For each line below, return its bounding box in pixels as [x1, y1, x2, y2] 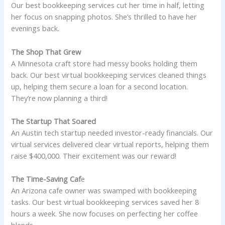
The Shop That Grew [11, 46, 81, 57]
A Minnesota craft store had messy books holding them [11, 58, 198, 68]
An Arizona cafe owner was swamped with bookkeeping [11, 185, 197, 196]
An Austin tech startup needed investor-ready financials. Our [11, 128, 213, 138]
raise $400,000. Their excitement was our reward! [11, 151, 177, 161]
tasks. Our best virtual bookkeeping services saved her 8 [11, 197, 199, 207]
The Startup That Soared [11, 116, 96, 127]
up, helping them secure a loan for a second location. [11, 81, 188, 91]
